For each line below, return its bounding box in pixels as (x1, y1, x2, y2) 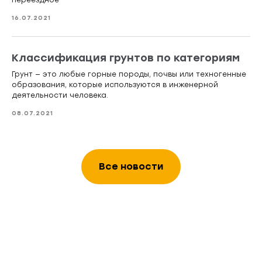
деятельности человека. (12, 91, 108, 100)
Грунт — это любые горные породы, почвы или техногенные (12, 70, 246, 79)
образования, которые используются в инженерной (12, 81, 218, 89)
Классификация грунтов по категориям (12, 51, 240, 65)
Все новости (99, 161, 163, 173)
